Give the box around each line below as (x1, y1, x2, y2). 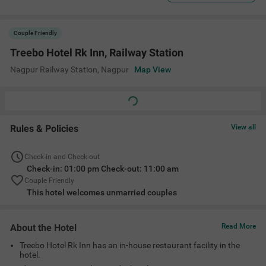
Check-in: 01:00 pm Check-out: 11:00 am (27, 164, 179, 173)
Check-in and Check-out (24, 153, 100, 161)
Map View (134, 65, 171, 74)
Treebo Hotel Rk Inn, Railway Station (10, 46, 183, 59)
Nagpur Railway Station (10, 65, 97, 74)
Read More (221, 222, 256, 230)
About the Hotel (10, 222, 77, 233)
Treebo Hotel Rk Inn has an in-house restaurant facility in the (20, 240, 240, 250)
